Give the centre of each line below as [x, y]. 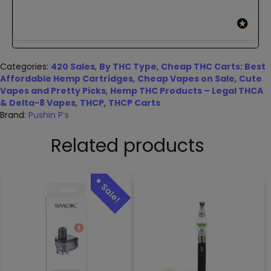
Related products [128, 145]
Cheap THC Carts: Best [213, 66]
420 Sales [73, 66]
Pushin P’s [49, 115]
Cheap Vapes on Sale [186, 78]
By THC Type [128, 66]
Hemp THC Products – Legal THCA [187, 90]
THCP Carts [134, 103]
